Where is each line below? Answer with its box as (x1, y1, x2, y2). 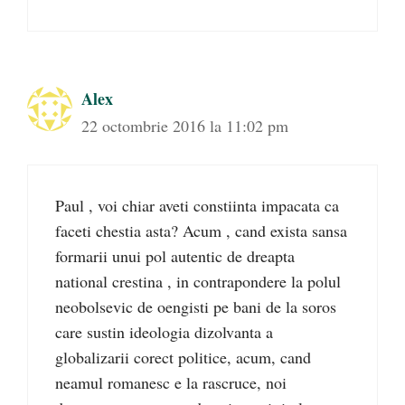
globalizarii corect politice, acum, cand (55, 345, 311, 368)
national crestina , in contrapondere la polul (55, 269, 341, 292)
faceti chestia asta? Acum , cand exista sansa (55, 219, 347, 241)
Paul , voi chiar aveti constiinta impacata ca (55, 193, 339, 216)
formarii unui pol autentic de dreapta (55, 244, 295, 267)
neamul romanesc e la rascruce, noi (55, 371, 287, 393)
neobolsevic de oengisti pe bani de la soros (55, 295, 336, 317)
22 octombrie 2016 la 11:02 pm (81, 114, 288, 137)
